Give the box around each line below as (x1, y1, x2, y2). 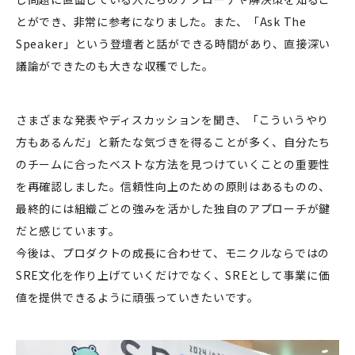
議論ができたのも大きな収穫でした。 (16, 57, 214, 74)
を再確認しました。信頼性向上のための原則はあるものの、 (16, 177, 330, 194)
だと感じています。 (16, 222, 120, 239)
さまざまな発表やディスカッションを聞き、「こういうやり (16, 111, 329, 128)
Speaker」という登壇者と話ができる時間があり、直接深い (16, 35, 331, 52)
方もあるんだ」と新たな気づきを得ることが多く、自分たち (16, 133, 330, 150)
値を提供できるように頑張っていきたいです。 (16, 288, 259, 305)
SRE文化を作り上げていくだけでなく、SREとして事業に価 (16, 266, 330, 283)
